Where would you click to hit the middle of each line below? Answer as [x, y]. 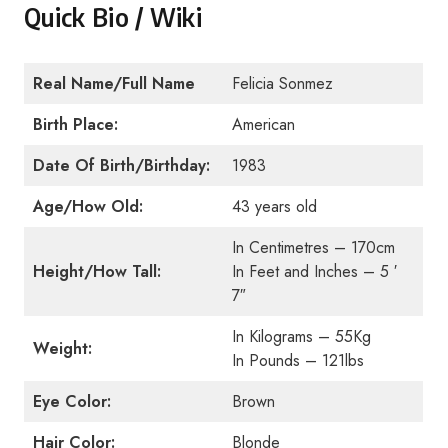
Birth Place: [75, 124]
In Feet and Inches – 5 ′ [314, 271]
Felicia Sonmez [282, 83]
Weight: [62, 348]
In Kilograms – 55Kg [301, 336]
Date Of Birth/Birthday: [121, 165]
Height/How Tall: [97, 271]
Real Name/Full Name [114, 83]
